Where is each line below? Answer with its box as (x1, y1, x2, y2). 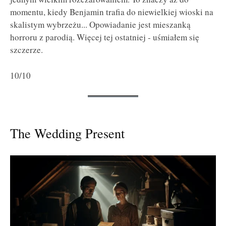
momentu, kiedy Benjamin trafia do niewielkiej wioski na (10, 6, 213, 18)
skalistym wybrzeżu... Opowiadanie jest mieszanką (10, 19, 191, 31)
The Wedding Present (10, 124, 125, 142)
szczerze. (10, 44, 43, 56)
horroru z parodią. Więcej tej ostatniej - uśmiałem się (10, 31, 199, 43)
